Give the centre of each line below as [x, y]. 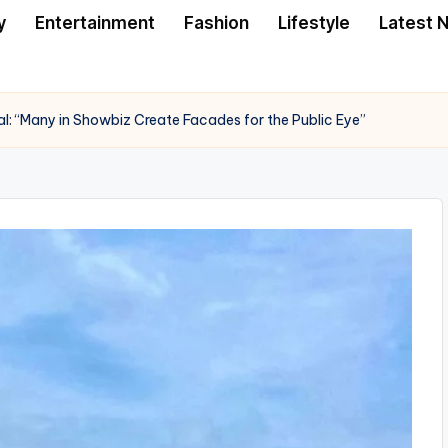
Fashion [216, 22]
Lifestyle [314, 22]
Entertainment [95, 22]
